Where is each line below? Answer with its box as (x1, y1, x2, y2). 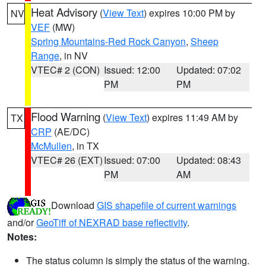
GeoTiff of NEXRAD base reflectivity (36, 216, 187, 229)
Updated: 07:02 (176, 63, 242, 77)
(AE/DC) (52, 125, 90, 138)
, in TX (72, 139, 99, 153)
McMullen (31, 139, 72, 153)
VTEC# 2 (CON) (31, 63, 100, 77)
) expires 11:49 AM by (147, 110, 238, 124)
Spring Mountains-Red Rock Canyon (31, 34, 186, 48)
